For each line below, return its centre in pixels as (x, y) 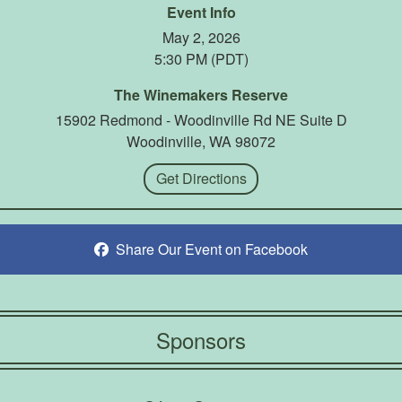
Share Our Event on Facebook (212, 249)
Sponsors (201, 339)
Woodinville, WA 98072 (201, 141)
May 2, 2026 (201, 37)
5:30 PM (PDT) (201, 58)
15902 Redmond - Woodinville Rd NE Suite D (201, 119)
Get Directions (201, 179)
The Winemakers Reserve (201, 94)
